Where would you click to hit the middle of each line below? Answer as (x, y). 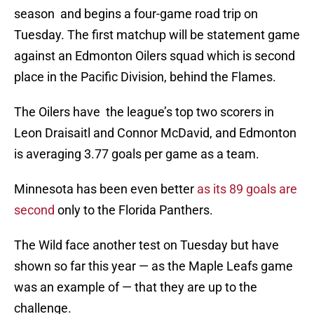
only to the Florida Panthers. (134, 210)
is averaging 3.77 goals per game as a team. (137, 154)
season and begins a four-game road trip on (136, 14)
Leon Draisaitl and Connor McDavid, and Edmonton (155, 133)
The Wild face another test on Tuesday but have (146, 245)
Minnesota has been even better (105, 189)
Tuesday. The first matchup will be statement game (157, 35)
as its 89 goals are (247, 189)
